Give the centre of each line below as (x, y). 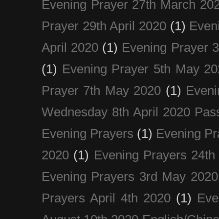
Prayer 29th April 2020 (104, 26)
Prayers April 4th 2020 (106, 198)
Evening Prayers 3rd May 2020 (130, 176)
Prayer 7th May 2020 (101, 90)
